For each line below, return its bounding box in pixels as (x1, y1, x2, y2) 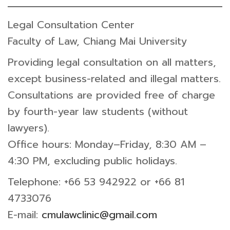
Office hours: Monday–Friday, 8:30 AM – (8, 137, 206, 152)
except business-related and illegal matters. (8, 71, 221, 86)
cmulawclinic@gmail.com (42, 207, 157, 222)
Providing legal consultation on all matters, (8, 54, 216, 70)
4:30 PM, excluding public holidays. (8, 153, 177, 168)
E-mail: (8, 207, 42, 222)
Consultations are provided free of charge (8, 87, 215, 103)
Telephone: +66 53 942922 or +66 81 (8, 174, 184, 189)
